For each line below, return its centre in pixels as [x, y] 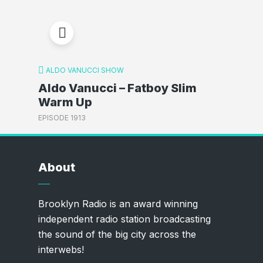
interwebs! [61, 249]
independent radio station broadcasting [124, 219]
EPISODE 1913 [62, 117]
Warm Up [65, 102]
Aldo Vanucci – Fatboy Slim [117, 88]
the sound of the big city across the [117, 234]
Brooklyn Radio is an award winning [118, 203]
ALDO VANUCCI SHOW [85, 70]
